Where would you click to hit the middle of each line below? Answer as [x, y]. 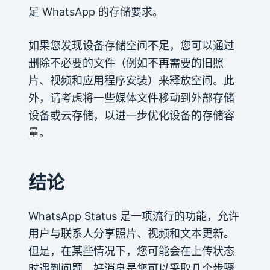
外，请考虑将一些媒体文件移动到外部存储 [131, 98]
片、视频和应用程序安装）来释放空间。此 [131, 80]
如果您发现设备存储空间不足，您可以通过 [131, 45]
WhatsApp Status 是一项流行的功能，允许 [133, 216]
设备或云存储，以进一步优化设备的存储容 [131, 115]
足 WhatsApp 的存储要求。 [96, 11]
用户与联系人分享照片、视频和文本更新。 [131, 233]
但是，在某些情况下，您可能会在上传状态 [131, 251]
